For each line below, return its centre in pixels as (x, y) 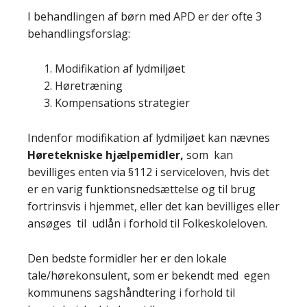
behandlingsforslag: (79, 34)
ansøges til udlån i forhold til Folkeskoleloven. (147, 223)
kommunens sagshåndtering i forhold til (131, 293)
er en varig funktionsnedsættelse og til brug (142, 189)
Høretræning (89, 86)
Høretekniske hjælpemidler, (107, 155)
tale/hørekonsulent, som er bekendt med (134, 275)
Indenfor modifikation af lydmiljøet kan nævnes (149, 138)
